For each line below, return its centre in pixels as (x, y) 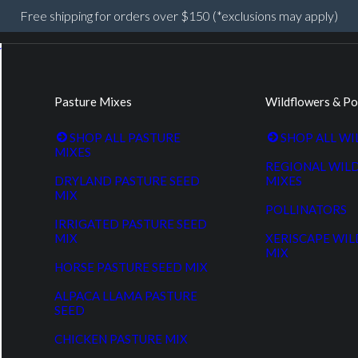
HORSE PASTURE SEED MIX (131, 267)
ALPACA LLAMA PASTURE (126, 296)
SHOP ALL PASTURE (125, 137)
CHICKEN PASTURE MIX (121, 339)
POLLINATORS (306, 209)
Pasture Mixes (93, 101)
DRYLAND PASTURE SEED (127, 181)
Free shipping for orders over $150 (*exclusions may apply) (179, 16)
